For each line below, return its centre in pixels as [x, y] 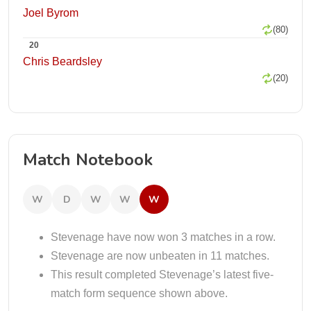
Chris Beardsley [62, 61]
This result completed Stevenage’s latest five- [162, 275]
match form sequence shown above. [139, 293]
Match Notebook [88, 160]
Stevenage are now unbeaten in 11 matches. [160, 256]
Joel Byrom [51, 13]
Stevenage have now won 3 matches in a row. [163, 237]
